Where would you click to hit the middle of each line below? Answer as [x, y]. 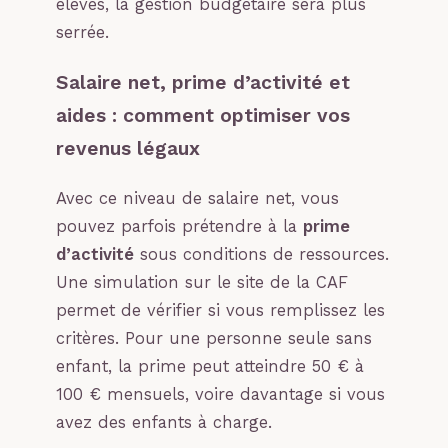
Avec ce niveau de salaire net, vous [197, 199]
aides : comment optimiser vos [203, 116]
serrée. [82, 33]
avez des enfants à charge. [164, 423]
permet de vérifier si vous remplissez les [220, 311]
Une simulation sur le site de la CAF [202, 283]
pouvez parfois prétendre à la [179, 227]
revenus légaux [128, 149]
